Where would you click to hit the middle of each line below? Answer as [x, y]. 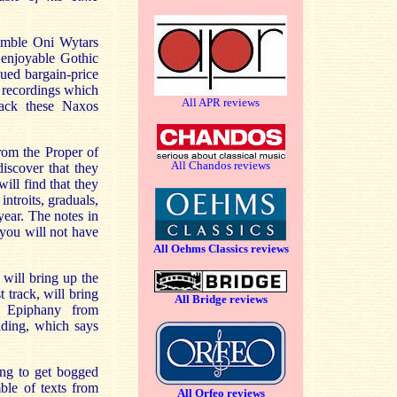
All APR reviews [221, 102]
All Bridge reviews [221, 299]
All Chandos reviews [221, 165]
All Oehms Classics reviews [221, 249]
